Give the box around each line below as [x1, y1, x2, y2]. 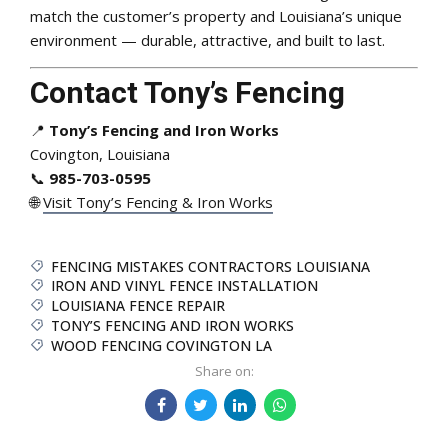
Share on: [194, 362, 254, 381]
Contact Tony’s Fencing [30, 75, 345, 111]
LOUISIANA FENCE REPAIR [51, 296, 225, 316]
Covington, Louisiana [30, 143, 170, 164]
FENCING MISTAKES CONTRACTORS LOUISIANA [51, 256, 370, 276]
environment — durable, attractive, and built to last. [30, 29, 385, 50]
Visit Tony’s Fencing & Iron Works [43, 191, 273, 212]
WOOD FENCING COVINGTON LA [51, 335, 272, 355]
